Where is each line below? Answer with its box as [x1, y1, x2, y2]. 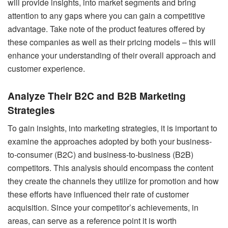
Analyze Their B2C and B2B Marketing [8, 88, 186, 103]
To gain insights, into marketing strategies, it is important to [8, 122, 217, 134]
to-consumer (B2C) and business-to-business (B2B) [8, 149, 193, 161]
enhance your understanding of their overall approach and [8, 49, 216, 62]
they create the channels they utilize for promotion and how [8, 175, 219, 187]
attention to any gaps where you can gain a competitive [8, 10, 205, 22]
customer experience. [8, 63, 85, 75]
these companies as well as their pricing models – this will [8, 36, 216, 48]
